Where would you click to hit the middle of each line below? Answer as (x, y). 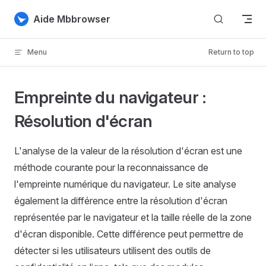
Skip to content (42, 16)
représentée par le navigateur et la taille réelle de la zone (133, 217)
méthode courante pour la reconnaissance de (111, 167)
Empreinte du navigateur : (110, 97)
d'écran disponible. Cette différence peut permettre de (129, 234)
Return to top (231, 52)
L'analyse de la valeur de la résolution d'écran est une (128, 151)
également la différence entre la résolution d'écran (121, 201)
